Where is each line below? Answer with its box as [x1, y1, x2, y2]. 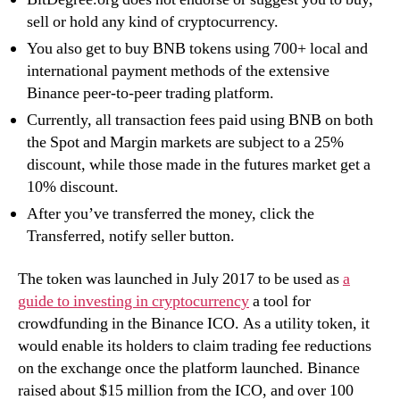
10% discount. [27, 177, 119, 198]
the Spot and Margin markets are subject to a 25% [27, 132, 344, 154]
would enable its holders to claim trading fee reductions [18, 335, 371, 356]
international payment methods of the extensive [27, 61, 329, 82]
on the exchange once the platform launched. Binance [18, 357, 360, 379]
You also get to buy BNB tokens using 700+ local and [27, 38, 368, 60]
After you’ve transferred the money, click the [27, 204, 314, 225]
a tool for [249, 290, 311, 312]
